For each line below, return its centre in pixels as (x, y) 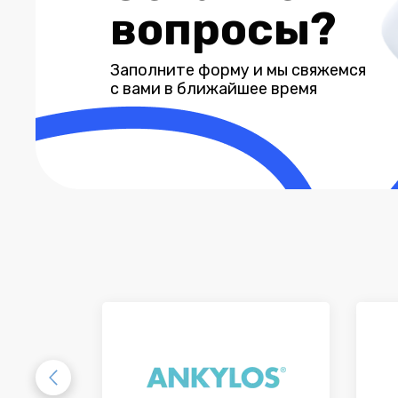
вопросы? (223, 29)
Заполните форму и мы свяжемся (238, 70)
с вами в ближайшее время (214, 89)
